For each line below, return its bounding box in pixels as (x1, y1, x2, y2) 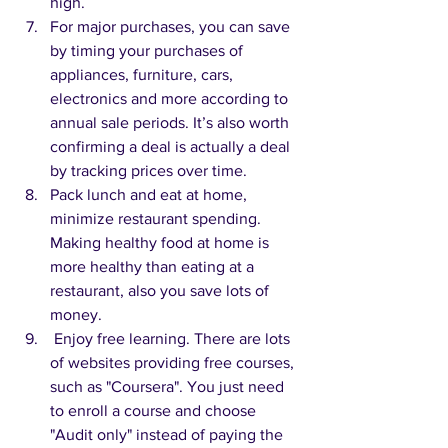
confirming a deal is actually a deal (50, 138, 294, 156)
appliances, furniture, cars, (50, 66, 237, 84)
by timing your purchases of (50, 42, 247, 60)
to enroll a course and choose (50, 402, 260, 420)
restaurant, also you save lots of (50, 282, 273, 300)
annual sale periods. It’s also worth (50, 114, 293, 132)
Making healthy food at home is (50, 234, 273, 252)
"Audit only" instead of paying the (50, 426, 287, 444)
